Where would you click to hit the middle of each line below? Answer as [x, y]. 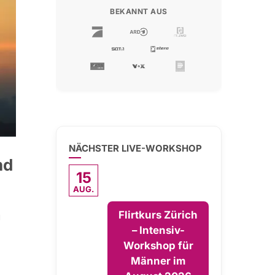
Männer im [158, 261]
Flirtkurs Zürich [158, 215]
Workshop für [158, 246]
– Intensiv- [158, 230]
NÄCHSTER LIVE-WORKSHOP [135, 148]
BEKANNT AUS [139, 11]
